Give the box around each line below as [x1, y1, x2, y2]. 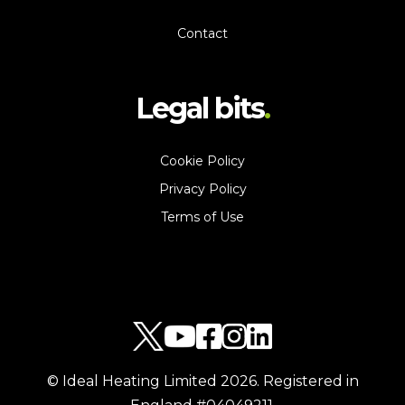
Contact [177, 25, 228, 42]
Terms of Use [161, 209, 244, 225]
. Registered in [256, 372, 359, 390]
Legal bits [135, 90, 265, 126]
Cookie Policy [160, 153, 245, 169]
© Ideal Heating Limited [46, 372, 221, 390]
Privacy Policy [158, 181, 247, 197]
